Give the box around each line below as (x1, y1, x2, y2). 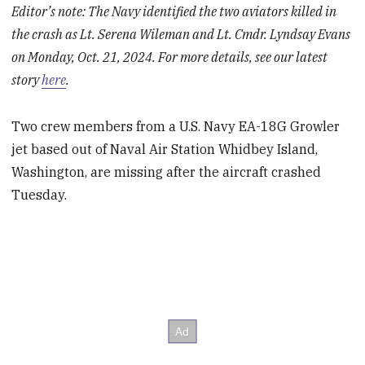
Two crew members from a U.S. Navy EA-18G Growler (11, 117, 341, 134)
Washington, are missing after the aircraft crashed (11, 163, 322, 180)
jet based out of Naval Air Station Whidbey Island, (11, 140, 319, 157)
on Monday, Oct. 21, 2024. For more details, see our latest (11, 49, 328, 66)
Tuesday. (11, 186, 68, 203)
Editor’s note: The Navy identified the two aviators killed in (11, 3, 337, 20)
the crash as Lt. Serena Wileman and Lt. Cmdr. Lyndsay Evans (11, 26, 351, 43)
